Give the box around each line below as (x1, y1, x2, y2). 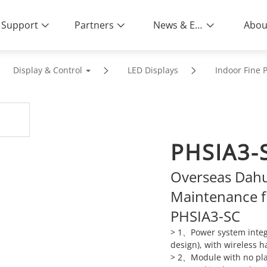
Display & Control (13, 64, 82, 76)
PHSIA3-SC (170, 206, 240, 226)
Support (1, 18, 39, 32)
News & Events (195, 18, 203, 32)
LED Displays (127, 64, 178, 76)
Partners (74, 18, 114, 32)
